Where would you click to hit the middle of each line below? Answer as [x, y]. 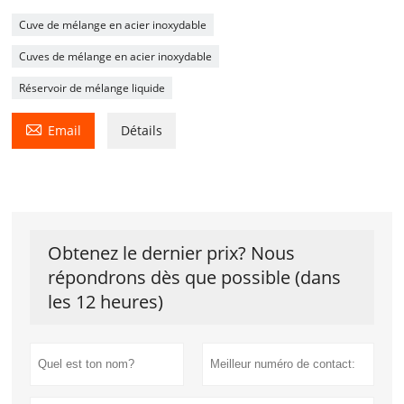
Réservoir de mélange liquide [92, 87]
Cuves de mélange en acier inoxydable [116, 56]
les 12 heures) [106, 301]
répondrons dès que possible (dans [195, 277]
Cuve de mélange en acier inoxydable [113, 24]
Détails [142, 130]
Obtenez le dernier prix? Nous [172, 252]
